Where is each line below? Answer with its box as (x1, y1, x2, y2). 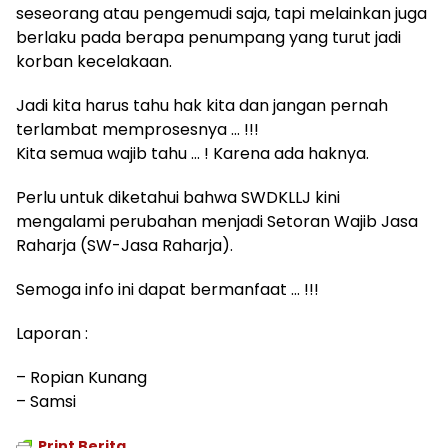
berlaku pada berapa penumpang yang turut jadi (16, 26, 401, 49)
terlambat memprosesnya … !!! (16, 118, 259, 141)
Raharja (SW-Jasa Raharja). (16, 234, 233, 257)
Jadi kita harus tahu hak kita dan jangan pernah (16, 94, 388, 117)
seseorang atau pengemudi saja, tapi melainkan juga (16, 2, 427, 25)
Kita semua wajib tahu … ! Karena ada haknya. (16, 142, 369, 165)
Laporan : (16, 322, 88, 345)
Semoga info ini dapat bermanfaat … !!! (16, 278, 319, 301)
